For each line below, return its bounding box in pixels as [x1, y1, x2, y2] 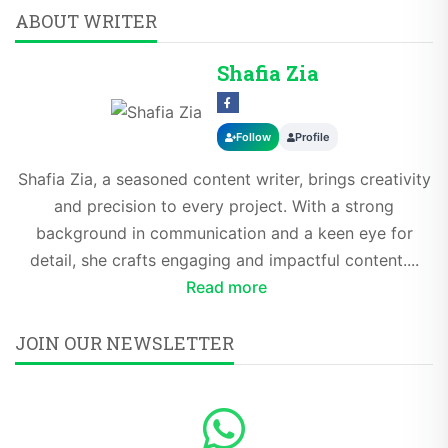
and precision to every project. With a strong [54, 196, 394, 217]
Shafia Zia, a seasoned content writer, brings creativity [17, 169, 431, 190]
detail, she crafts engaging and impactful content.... [29, 250, 419, 271]
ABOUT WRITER [15, 9, 157, 34]
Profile [294, 130, 330, 145]
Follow [235, 130, 271, 145]
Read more [185, 277, 267, 298]
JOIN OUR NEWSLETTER [15, 331, 234, 356]
